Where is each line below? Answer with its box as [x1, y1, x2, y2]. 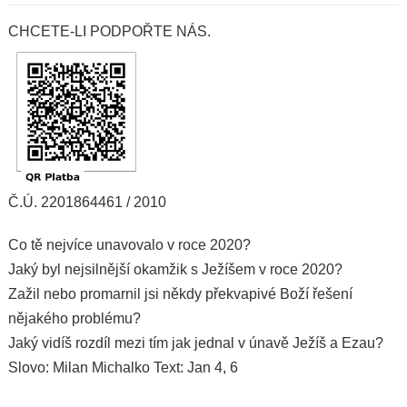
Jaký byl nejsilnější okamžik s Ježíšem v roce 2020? [7, 261, 342, 277]
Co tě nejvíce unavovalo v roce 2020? [7, 236, 251, 253]
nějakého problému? [7, 310, 141, 326]
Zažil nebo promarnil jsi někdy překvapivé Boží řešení [7, 285, 352, 302]
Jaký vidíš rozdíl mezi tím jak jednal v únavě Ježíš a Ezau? [7, 334, 383, 351]
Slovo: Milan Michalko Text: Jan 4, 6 [7, 359, 238, 375]
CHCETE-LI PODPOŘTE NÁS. [7, 24, 211, 39]
